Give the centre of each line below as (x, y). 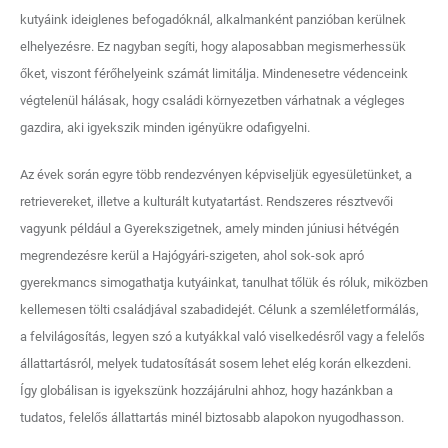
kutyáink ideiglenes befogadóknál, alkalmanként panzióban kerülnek (213, 19)
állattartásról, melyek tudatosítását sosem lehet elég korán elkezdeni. (215, 363)
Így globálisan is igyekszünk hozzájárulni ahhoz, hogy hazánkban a (206, 390)
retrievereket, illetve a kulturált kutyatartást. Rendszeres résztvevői (206, 201)
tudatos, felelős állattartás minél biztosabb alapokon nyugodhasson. (212, 417)
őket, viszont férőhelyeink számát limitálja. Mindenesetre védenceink (214, 73)
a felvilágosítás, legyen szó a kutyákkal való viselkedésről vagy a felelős (222, 336)
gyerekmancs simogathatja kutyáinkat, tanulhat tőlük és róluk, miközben (224, 282)
